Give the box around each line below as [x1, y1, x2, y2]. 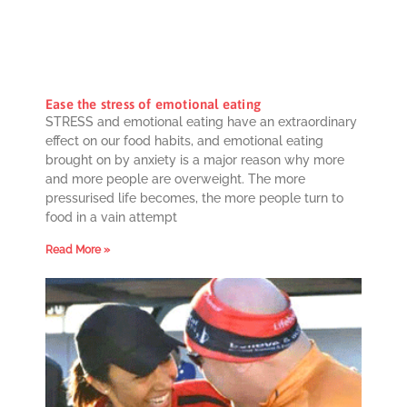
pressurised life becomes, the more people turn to [45, 191, 343, 206]
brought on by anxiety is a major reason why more [45, 153, 344, 168]
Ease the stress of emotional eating [45, 96, 261, 113]
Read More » [45, 243, 110, 257]
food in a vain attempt [45, 210, 177, 225]
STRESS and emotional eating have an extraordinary [45, 114, 357, 130]
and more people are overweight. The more [45, 172, 305, 187]
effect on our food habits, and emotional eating [45, 134, 323, 149]
